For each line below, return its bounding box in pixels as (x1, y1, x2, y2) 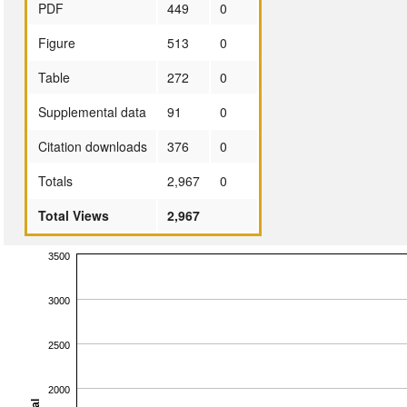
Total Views (37, 205, 109, 224)
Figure (37, 33, 75, 52)
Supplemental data (37, 102, 146, 121)
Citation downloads (37, 136, 147, 155)
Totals (37, 171, 73, 190)
